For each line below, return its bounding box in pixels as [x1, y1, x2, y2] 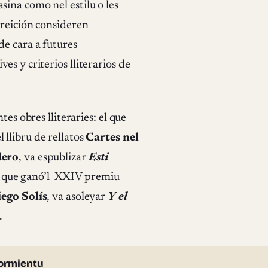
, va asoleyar [47, 191, 108, 203]
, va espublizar [19, 151, 89, 163]
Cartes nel [86, 132, 139, 144]
